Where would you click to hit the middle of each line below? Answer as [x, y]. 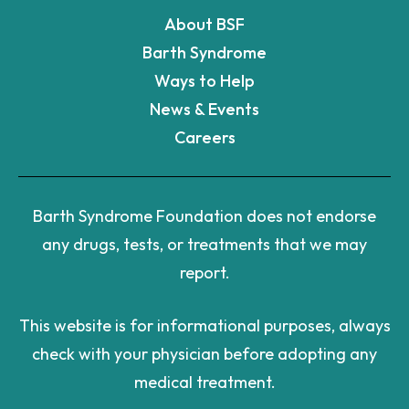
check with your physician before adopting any [204, 354]
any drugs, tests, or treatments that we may [204, 244]
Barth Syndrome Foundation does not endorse [204, 216]
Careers [204, 137]
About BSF [204, 24]
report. [204, 273]
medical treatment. [204, 382]
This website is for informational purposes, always [204, 325]
